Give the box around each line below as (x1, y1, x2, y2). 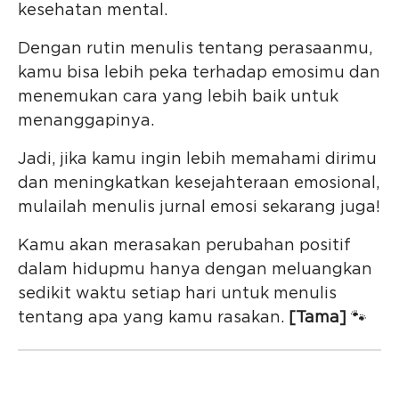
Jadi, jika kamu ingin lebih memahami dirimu (18, 151, 377, 168)
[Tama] (289, 310, 346, 327)
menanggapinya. (18, 113, 154, 130)
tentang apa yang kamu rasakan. (18, 310, 289, 327)
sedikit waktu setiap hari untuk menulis (18, 286, 337, 303)
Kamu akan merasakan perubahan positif (18, 238, 351, 255)
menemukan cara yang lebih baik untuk (18, 89, 338, 106)
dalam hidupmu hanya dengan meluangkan (18, 262, 372, 279)
